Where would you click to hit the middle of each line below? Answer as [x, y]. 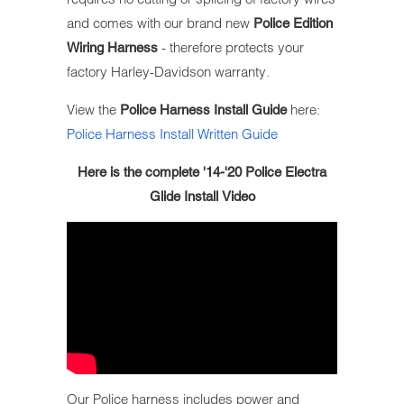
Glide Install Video [202, 196]
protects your [265, 47]
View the [93, 109]
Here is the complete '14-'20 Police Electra [202, 171]
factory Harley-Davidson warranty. [168, 71]
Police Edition [293, 23]
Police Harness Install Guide [203, 109]
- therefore [192, 47]
